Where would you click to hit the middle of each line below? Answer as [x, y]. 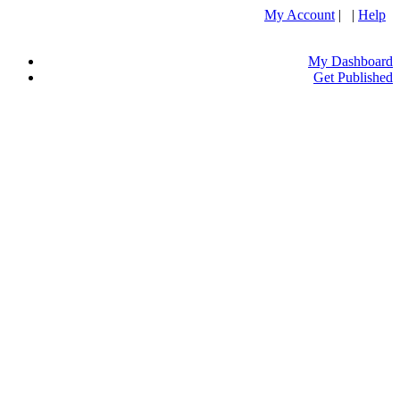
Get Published [353, 77]
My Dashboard [350, 61]
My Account [300, 15]
